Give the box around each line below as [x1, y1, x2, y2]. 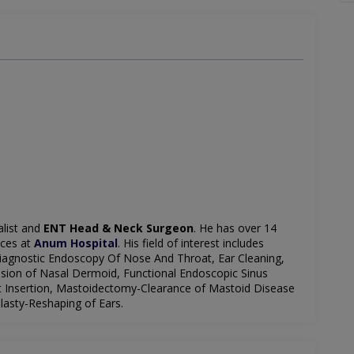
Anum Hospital [34, 235, 118, 251]
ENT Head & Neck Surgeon [43, 220, 194, 236]
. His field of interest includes [118, 235, 264, 251]
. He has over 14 [194, 220, 277, 236]
